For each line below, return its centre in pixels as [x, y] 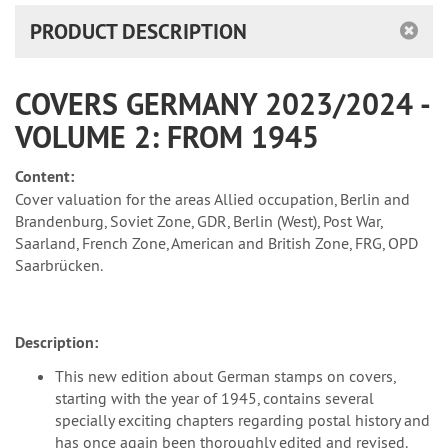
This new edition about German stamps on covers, [225, 376]
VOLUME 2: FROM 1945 [167, 137]
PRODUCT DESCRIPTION [138, 31]
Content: [44, 176]
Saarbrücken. [59, 265]
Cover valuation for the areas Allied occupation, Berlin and [212, 199]
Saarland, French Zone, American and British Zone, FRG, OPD [216, 243]
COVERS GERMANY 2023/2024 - [222, 104]
